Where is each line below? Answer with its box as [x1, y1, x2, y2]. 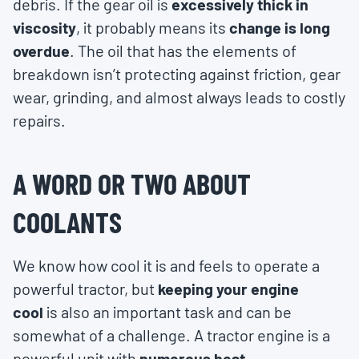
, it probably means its [76, 18, 226, 38]
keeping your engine [158, 279, 299, 299]
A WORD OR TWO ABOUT [13, 166, 251, 201]
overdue [13, 41, 70, 61]
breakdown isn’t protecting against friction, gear [13, 64, 341, 84]
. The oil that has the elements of [70, 41, 296, 61]
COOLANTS [13, 204, 122, 240]
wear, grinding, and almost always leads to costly [13, 87, 345, 107]
